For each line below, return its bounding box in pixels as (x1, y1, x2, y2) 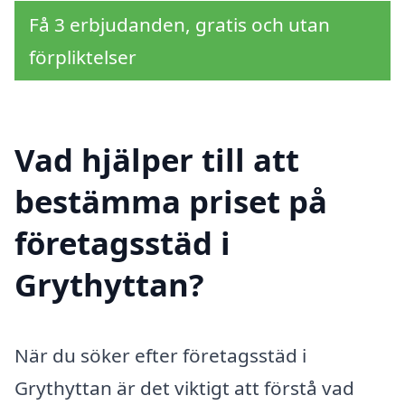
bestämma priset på (14, 180, 327, 223)
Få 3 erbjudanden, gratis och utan (29, 12, 330, 38)
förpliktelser (29, 44, 137, 71)
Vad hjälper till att (14, 138, 299, 182)
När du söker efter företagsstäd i (14, 343, 306, 368)
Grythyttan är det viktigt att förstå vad (14, 375, 354, 400)
